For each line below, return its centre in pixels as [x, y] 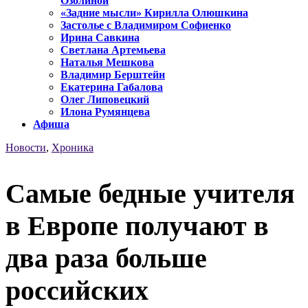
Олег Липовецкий [105, 100]
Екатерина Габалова [112, 87]
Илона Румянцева [105, 112]
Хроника [73, 148]
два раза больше [106, 258]
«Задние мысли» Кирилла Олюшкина [154, 13]
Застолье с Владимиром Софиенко [146, 25]
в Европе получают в [137, 225]
